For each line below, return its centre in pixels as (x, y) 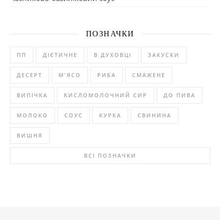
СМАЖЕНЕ (149, 75)
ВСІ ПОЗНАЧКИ (110, 156)
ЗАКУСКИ (164, 55)
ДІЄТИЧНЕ (60, 55)
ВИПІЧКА (32, 95)
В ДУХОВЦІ (113, 55)
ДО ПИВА (179, 95)
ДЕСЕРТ (29, 75)
